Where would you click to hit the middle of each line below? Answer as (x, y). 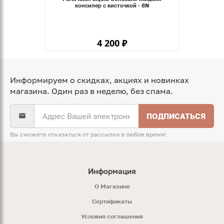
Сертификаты (112, 201)
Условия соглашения (112, 216)
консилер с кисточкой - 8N (112, 5)
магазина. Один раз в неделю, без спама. (91, 91)
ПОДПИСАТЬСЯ (176, 116)
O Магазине (112, 186)
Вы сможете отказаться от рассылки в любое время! (88, 134)
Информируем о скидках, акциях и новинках (99, 80)
